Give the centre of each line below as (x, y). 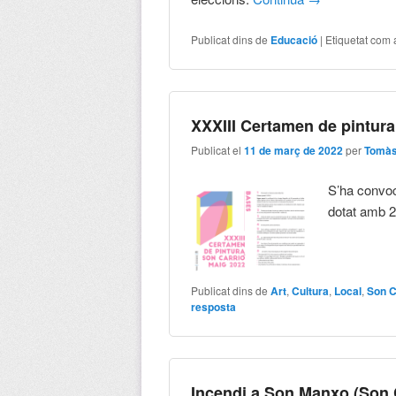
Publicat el (218, 150)
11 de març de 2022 (294, 151)
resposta (214, 306)
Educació (294, 39)
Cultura (311, 290)
